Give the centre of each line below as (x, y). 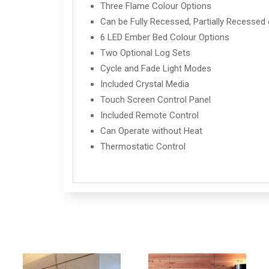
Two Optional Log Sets (146, 53)
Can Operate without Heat (152, 131)
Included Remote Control (150, 116)
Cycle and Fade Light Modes (156, 69)
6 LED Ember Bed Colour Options (165, 38)
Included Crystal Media (145, 84)
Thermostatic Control (143, 147)
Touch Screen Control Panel (156, 100)
